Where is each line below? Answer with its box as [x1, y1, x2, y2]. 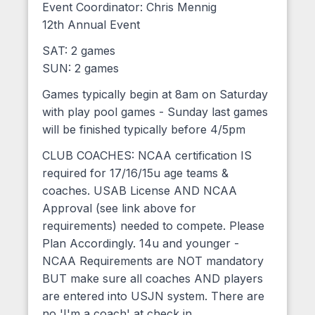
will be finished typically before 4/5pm [42, 122, 245, 137]
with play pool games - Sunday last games [42, 105, 268, 120]
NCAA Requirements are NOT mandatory [42, 254, 264, 269]
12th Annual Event [42, 18, 140, 32]
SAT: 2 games [42, 44, 115, 58]
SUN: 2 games [42, 61, 119, 76]
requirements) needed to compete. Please [42, 219, 264, 233]
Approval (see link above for [42, 201, 196, 216]
